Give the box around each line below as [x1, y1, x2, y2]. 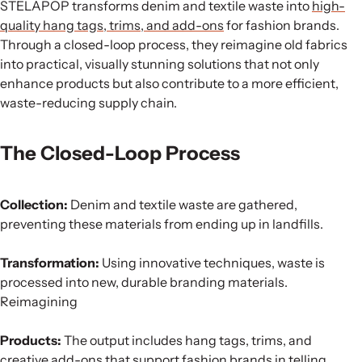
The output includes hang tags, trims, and [61, 331, 312, 348]
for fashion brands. [224, 16, 339, 33]
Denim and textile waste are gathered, [68, 196, 297, 213]
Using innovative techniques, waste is [99, 254, 325, 271]
